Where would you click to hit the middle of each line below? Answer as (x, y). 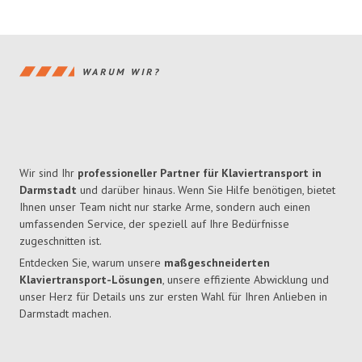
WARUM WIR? (122, 71)
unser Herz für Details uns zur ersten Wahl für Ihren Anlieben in (173, 297)
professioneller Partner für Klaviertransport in (200, 173)
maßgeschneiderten (217, 263)
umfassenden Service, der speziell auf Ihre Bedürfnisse (154, 224)
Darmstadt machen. (65, 314)
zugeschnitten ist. (61, 241)
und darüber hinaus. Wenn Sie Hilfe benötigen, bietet (206, 190)
